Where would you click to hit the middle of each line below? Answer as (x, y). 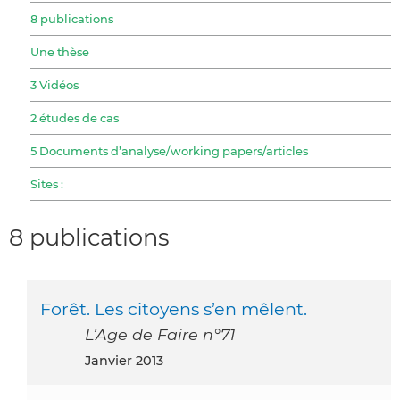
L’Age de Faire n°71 (160, 334)
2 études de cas (75, 117)
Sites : (47, 183)
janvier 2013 (127, 360)
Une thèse (60, 51)
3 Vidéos (54, 84)
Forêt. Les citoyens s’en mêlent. (174, 308)
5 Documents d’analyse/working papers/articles (169, 150)
